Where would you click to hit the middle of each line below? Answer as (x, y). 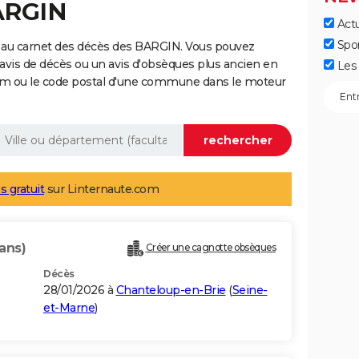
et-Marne (69, 308)
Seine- (250, 290)
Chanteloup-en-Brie (171, 290)
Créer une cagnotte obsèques (210, 248)
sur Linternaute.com (101, 190)
